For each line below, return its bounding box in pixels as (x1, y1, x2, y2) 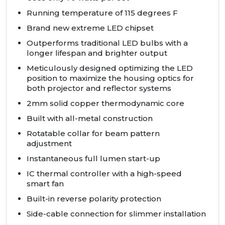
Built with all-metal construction (27, 114, 153, 124)
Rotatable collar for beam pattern (27, 129, 160, 139)
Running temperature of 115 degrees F (27, 8, 178, 18)
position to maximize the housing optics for (27, 73, 194, 83)
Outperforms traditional (27, 38, 122, 48)
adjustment (27, 139, 72, 149)
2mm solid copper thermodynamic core (27, 98, 184, 108)
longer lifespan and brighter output (27, 48, 167, 58)
